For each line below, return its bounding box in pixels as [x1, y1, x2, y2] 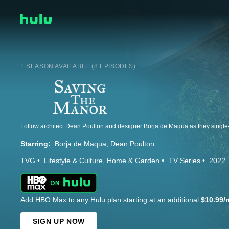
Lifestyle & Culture [44, 156, 103, 165]
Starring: [20, 140, 51, 148]
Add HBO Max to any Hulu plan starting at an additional [20, 196, 201, 204]
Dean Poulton [110, 140, 154, 148]
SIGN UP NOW [33, 217, 85, 226]
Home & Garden [107, 156, 159, 165]
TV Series [169, 156, 200, 165]
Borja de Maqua [55, 140, 106, 148]
